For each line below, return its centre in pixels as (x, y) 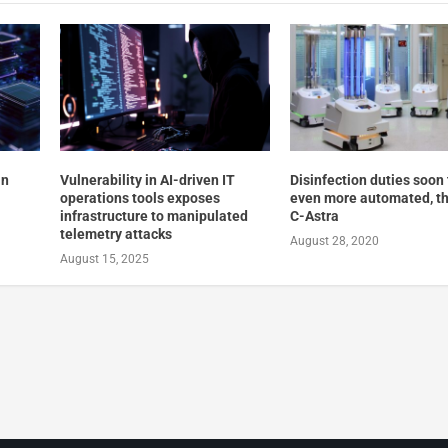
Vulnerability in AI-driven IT (147, 179)
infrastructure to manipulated (153, 215)
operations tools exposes (139, 197)
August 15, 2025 (104, 258)
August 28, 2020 (335, 240)
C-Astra (315, 215)
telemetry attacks (115, 233)
